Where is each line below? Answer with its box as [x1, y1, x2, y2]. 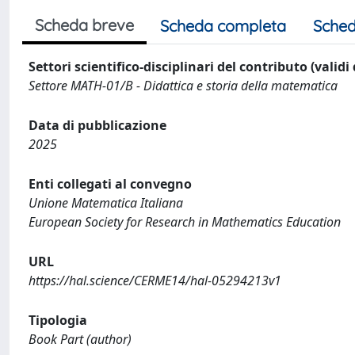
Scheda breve [35, 15, 134, 35]
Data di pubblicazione [29, 116, 166, 134]
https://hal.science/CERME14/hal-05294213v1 [29, 272, 281, 289]
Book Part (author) [29, 330, 132, 348]
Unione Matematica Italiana [29, 194, 183, 212]
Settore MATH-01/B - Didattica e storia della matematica [29, 77, 338, 94]
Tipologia [29, 311, 87, 329]
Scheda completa [160, 16, 286, 36]
